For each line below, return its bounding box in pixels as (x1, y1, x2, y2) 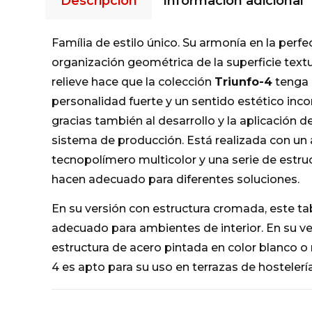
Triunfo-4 (214, 75, 272, 88)
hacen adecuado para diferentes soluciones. (51, 172, 299, 186)
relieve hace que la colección (51, 75, 214, 88)
